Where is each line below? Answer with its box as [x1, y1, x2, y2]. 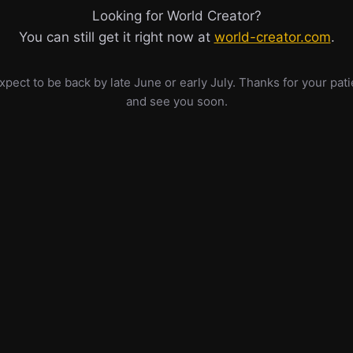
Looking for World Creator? [91, 8, 262, 24]
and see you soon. [125, 94, 228, 109]
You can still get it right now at [18, 29, 214, 45]
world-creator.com [214, 29, 331, 45]
